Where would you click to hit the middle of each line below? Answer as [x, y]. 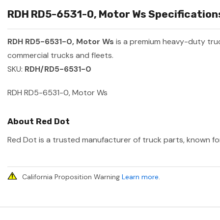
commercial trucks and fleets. [60, 55]
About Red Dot [39, 122]
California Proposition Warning [72, 177]
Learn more [140, 177]
